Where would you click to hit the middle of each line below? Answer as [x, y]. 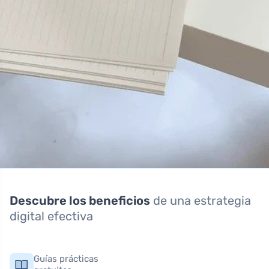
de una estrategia [202, 201]
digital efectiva [51, 216]
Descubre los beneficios [80, 201]
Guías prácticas [66, 259]
